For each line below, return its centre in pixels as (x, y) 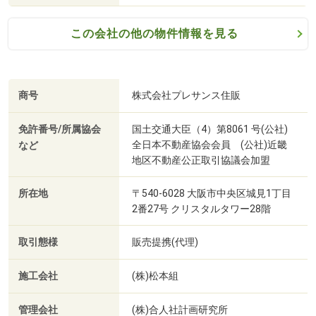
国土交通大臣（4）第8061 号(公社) (210, 129)
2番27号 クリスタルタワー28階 (201, 208)
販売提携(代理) (165, 242)
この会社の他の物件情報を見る (154, 33)
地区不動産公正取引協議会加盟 (201, 160)
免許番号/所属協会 (60, 129)
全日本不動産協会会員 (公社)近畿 (209, 144)
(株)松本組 (155, 275)
